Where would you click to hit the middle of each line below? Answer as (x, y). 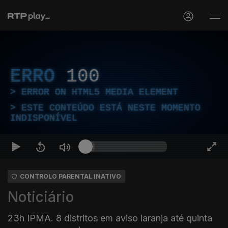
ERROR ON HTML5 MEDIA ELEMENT (100, 92)
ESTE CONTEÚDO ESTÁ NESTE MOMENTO (111, 108)
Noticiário (41, 197)
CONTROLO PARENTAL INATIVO (70, 176)
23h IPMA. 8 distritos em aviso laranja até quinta (110, 218)
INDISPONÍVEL (44, 118)
